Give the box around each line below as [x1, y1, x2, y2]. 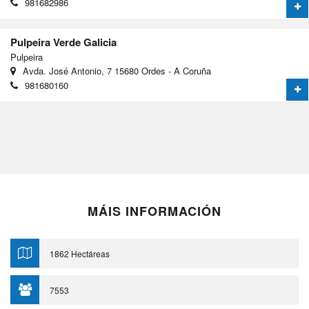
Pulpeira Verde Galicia [10, 34, 117, 50]
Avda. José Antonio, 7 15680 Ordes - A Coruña [23, 64, 211, 77]
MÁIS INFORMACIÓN [88, 202, 221, 220]
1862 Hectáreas [50, 248, 110, 259]
